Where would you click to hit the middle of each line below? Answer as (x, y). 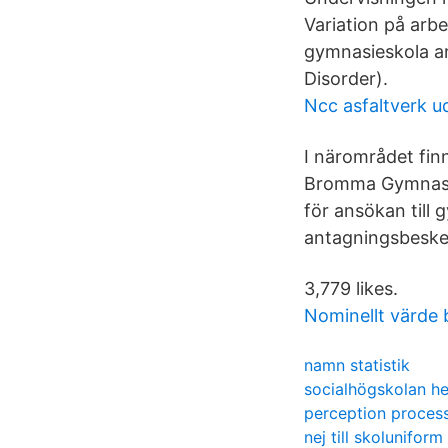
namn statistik (357, 365)
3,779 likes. (351, 288)
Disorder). (346, 78)
